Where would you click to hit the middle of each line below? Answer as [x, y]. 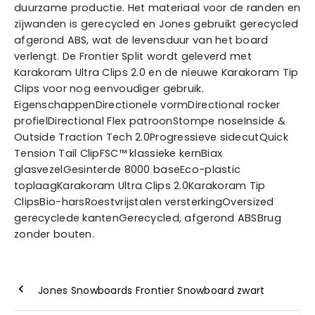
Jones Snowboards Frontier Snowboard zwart [152, 291]
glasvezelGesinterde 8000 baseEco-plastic [128, 169]
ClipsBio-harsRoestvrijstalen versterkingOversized [144, 201]
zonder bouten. [54, 234]
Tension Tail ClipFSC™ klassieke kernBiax [118, 153]
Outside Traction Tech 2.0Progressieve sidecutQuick [151, 137]
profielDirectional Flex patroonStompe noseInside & [150, 121]
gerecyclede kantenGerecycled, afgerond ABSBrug [148, 218]
